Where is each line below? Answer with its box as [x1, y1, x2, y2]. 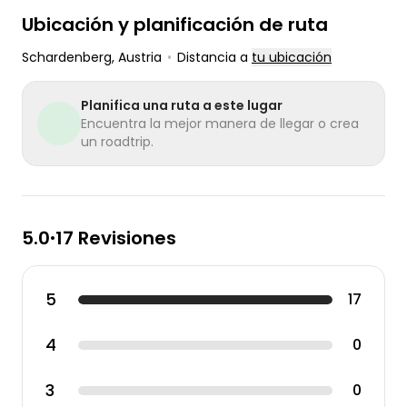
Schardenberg [22, 48, 112, 66]
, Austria [112, 48, 162, 66]
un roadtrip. [81, 133, 154, 151]
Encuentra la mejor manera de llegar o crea [81, 114, 359, 133]
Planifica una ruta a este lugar [81, 96, 283, 114]
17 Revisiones [55, 225, 176, 251]
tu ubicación [252, 48, 332, 66]
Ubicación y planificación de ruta [22, 12, 328, 37]
